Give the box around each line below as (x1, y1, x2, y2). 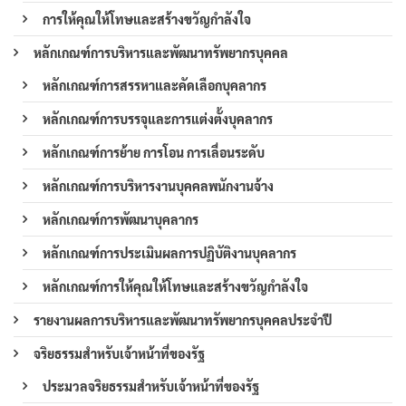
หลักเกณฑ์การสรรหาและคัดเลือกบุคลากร (43, 76, 266, 93)
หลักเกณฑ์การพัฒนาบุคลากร (43, 210, 198, 227)
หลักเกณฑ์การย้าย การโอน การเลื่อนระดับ (43, 143, 265, 160)
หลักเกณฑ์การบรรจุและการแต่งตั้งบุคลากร (43, 110, 273, 127)
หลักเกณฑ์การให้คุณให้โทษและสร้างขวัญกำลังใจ (43, 277, 308, 295)
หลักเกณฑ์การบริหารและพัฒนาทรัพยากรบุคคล (34, 43, 288, 61)
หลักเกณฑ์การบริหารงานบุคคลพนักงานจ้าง (43, 177, 274, 194)
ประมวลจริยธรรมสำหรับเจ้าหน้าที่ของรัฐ (43, 377, 259, 394)
